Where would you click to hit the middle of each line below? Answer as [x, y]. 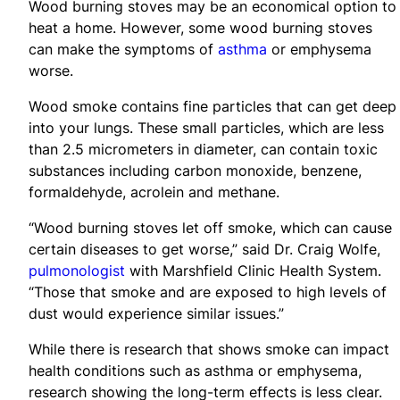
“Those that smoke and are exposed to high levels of [208, 292]
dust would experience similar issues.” [156, 313]
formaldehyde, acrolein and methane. [154, 192]
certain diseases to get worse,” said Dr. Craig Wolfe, [204, 249]
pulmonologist [77, 270]
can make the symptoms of [123, 49]
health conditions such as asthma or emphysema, [195, 370]
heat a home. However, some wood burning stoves [200, 27]
